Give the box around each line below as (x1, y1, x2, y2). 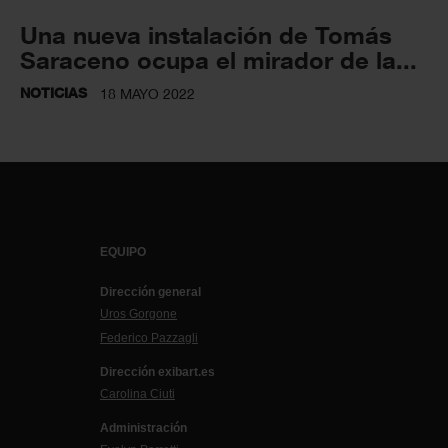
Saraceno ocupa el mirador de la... (20, 44, 417, 74)
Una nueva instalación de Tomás (20, 19, 392, 49)
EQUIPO (100, 244, 146, 259)
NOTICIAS (20, 83, 87, 101)
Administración (100, 420, 187, 435)
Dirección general (100, 284, 201, 299)
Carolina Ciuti (100, 386, 175, 401)
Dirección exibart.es (100, 364, 215, 379)
